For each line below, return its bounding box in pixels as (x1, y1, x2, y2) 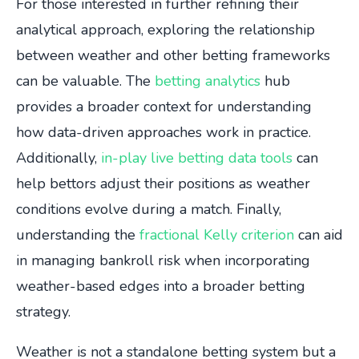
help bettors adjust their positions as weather (16, 174, 310, 194)
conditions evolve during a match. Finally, (16, 200, 281, 220)
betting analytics (155, 71, 260, 91)
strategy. (16, 302, 71, 322)
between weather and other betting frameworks (16, 46, 330, 66)
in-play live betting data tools (101, 148, 292, 168)
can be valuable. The (16, 71, 155, 91)
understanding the (16, 225, 139, 245)
